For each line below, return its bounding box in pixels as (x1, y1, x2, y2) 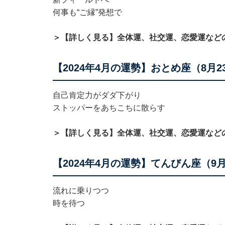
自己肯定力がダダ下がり (52, 90, 141, 99)
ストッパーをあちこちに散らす (52, 103, 165, 112)
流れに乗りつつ (52, 186, 109, 195)
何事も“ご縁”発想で (52, 8, 122, 17)
